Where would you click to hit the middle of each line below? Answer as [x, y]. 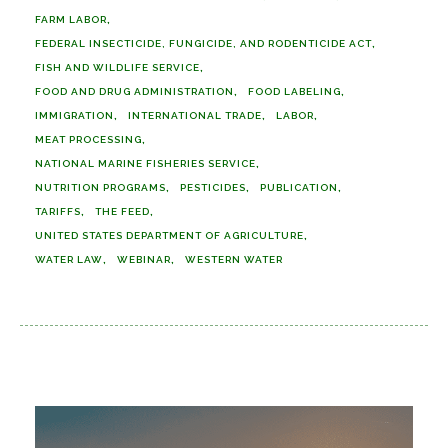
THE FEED [122, 211]
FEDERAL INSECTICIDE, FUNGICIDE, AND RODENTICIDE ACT [203, 43]
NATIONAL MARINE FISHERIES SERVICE [145, 163]
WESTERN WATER [234, 259]
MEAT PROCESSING [88, 139]
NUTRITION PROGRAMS [100, 187]
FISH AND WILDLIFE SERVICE [117, 67]
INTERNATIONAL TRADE [195, 115]
